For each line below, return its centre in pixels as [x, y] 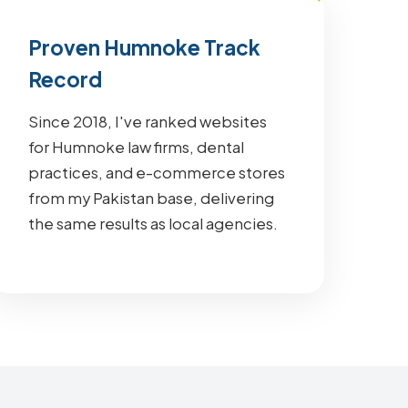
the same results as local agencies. [153, 224]
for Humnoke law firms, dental [137, 147]
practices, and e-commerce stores [157, 173]
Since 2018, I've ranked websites [148, 122]
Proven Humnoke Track [145, 47]
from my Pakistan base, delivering [152, 198]
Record [66, 79]
